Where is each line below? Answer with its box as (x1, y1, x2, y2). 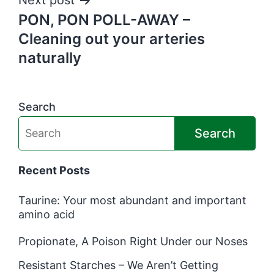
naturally (18, 49, 81, 67)
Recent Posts (18, 163, 90, 177)
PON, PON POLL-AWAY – (18, 11, 190, 29)
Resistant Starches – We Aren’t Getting (18, 258, 218, 272)
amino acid (18, 207, 75, 221)
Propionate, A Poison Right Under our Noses (18, 234, 248, 248)
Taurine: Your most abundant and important (18, 193, 246, 207)
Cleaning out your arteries (18, 30, 205, 48)
